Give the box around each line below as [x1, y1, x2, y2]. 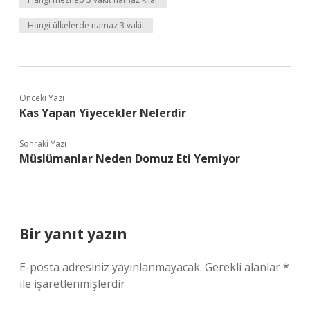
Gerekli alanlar [205, 259, 283, 275]
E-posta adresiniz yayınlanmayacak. [19, 259, 202, 275]
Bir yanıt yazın [19, 224, 127, 244]
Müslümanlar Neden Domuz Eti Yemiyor [19, 151, 240, 166]
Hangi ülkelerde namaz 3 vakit [28, 19, 145, 31]
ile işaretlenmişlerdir [19, 276, 125, 291]
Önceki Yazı [19, 92, 64, 104]
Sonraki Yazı [19, 138, 66, 149]
